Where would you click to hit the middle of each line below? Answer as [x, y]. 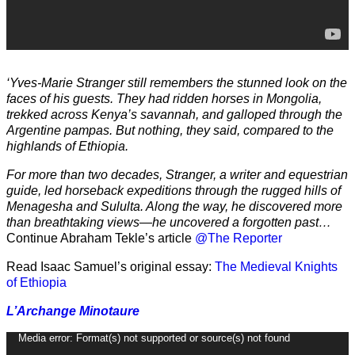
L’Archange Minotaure [73, 311]
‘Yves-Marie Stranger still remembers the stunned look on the [177, 83]
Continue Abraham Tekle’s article [101, 239]
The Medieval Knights [276, 267]
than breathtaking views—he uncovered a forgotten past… [169, 223]
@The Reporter [239, 239]
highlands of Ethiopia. [67, 147]
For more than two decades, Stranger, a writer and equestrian [177, 175]
